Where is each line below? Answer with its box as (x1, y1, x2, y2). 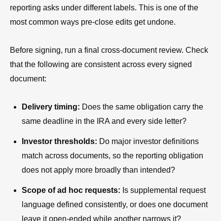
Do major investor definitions (97, 137, 199, 146)
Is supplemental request (120, 185, 206, 194)
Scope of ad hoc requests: (22, 185, 120, 194)
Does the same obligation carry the (80, 102, 203, 111)
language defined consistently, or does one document (22, 200, 208, 209)
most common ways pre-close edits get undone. (10, 17, 176, 26)
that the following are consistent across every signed (10, 60, 192, 69)
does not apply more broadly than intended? (22, 165, 175, 174)
